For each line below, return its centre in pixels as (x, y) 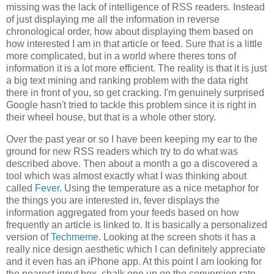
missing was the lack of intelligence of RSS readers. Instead (135, 7)
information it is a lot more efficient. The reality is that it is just (136, 68)
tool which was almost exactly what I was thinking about (126, 176)
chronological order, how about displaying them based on (130, 32)
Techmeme (75, 237)
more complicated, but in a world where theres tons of (121, 56)
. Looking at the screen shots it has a (177, 237)
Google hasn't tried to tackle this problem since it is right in (131, 105)
